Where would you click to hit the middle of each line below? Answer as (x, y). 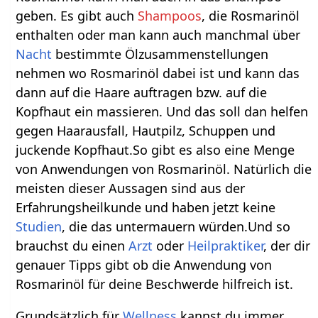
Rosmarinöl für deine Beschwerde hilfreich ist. (155, 284)
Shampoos (170, 16)
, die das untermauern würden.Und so (176, 227)
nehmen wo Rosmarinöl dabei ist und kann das (158, 73)
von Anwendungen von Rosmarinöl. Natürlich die (164, 169)
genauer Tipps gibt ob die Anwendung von (144, 265)
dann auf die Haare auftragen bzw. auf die (142, 93)
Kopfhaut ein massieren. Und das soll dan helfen (162, 112)
